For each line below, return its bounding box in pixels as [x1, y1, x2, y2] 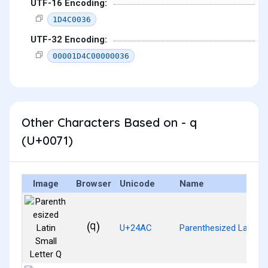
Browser [75, 178, 111, 189]
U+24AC [120, 222, 152, 233]
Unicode [120, 178, 155, 189]
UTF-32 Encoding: [31, 34, 107, 45]
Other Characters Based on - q [22, 114, 197, 130]
